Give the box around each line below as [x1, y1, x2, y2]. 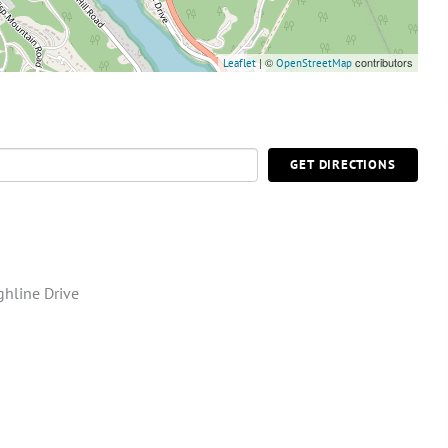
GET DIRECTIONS [290, 156, 396, 174]
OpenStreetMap [276, 56, 352, 71]
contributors [352, 54, 413, 71]
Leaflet [223, 56, 256, 71]
